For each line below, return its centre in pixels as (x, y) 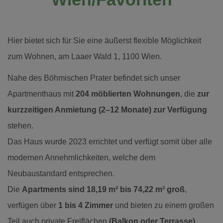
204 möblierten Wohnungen (128, 94)
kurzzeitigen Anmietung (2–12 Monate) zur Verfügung (107, 110)
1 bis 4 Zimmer (86, 205)
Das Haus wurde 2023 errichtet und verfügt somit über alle (110, 141)
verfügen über (33, 205)
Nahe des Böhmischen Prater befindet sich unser (94, 78)
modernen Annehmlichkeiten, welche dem (81, 157)
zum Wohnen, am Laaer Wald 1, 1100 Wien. (85, 56)
